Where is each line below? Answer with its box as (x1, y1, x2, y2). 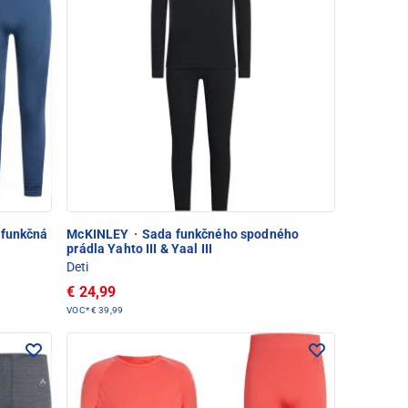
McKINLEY (66, 226, 132, 241)
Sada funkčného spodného (138, 226, 300, 241)
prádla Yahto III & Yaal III (66, 240, 213, 256)
